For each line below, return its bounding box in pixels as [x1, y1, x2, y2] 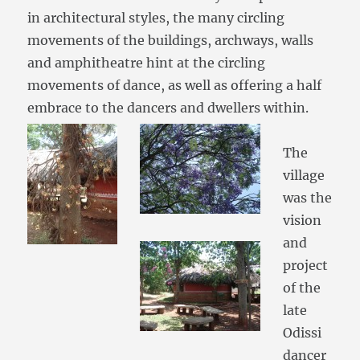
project [283, 257, 329, 274]
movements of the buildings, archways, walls [27, 32, 314, 49]
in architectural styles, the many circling [27, 10, 285, 27]
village [283, 167, 325, 184]
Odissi [283, 325, 322, 342]
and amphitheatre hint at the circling [27, 55, 266, 72]
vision [283, 212, 322, 229]
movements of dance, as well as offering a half [27, 77, 322, 94]
